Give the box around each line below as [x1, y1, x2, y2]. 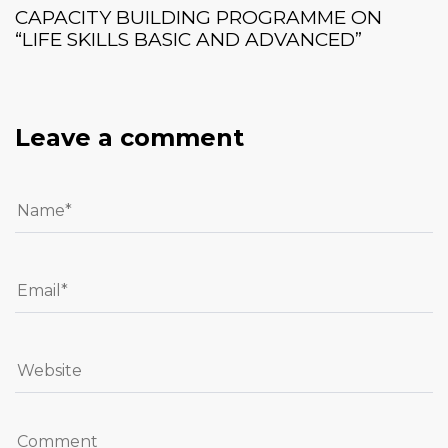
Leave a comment [15, 122, 244, 152]
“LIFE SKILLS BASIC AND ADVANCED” [15, 28, 362, 52]
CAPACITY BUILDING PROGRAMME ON [15, 6, 382, 30]
